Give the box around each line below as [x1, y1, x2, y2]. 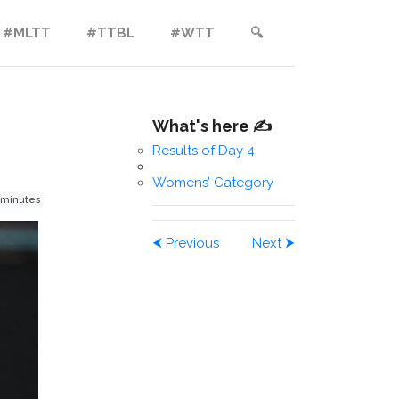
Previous [162, 235, 219, 251]
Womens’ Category [152, 175, 273, 191]
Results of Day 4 [152, 142, 255, 159]
